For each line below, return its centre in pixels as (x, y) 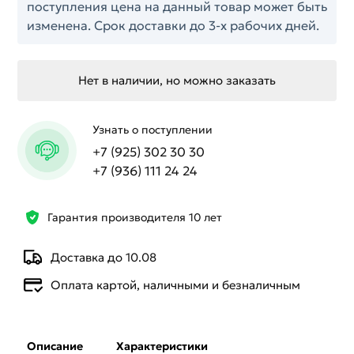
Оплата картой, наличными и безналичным (176, 284)
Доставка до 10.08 (104, 257)
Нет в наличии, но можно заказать (177, 80)
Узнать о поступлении (153, 129)
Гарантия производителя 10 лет (135, 217)
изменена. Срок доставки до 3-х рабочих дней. (173, 25)
